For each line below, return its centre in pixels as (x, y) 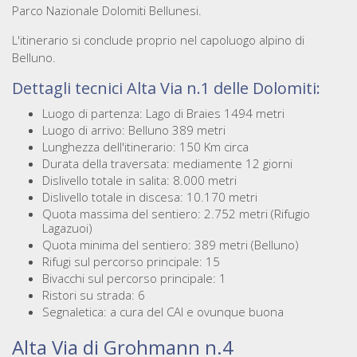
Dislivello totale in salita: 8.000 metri (139, 180)
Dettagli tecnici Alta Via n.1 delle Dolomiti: (166, 88)
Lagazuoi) (67, 228)
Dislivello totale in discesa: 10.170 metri (149, 197)
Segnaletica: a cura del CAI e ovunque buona (164, 312)
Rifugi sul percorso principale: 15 (131, 262)
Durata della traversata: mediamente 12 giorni (167, 164)
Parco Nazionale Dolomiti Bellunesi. (107, 11)
